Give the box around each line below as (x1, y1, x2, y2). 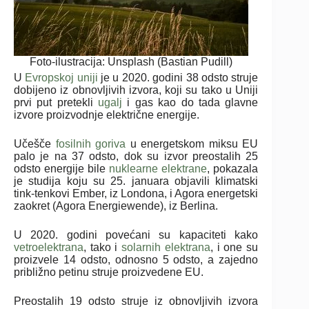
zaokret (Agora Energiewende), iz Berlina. (14, 199, 218, 212)
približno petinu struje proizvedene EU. (14, 266, 203, 278)
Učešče (14, 137, 56, 150)
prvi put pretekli (14, 96, 99, 108)
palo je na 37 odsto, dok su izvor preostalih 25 (14, 150, 259, 162)
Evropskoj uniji (25, 71, 98, 83)
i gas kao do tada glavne (122, 96, 259, 108)
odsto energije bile (14, 162, 110, 175)
